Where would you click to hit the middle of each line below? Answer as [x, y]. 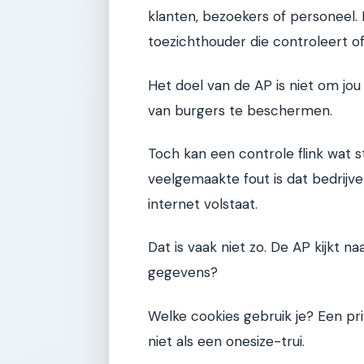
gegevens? [183, 273]
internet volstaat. [203, 204]
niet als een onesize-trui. [226, 341]
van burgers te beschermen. [240, 110]
